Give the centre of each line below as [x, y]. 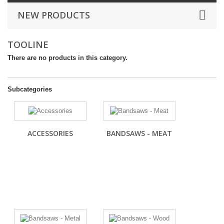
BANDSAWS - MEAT [139, 133]
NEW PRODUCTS [54, 15]
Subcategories [30, 89]
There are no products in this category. [67, 58]
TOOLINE [29, 44]
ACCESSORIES [50, 133]
